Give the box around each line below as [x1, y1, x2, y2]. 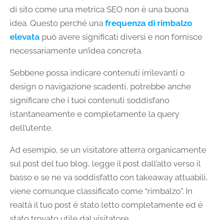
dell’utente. [10, 123, 53, 133]
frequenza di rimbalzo [105, 18, 192, 28]
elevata [10, 32, 40, 42]
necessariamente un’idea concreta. [10, 46, 142, 56]
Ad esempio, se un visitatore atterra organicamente [10, 145, 206, 155]
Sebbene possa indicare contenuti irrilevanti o [10, 68, 185, 78]
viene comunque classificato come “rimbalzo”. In [10, 186, 192, 196]
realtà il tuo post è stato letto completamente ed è [10, 200, 203, 210]
